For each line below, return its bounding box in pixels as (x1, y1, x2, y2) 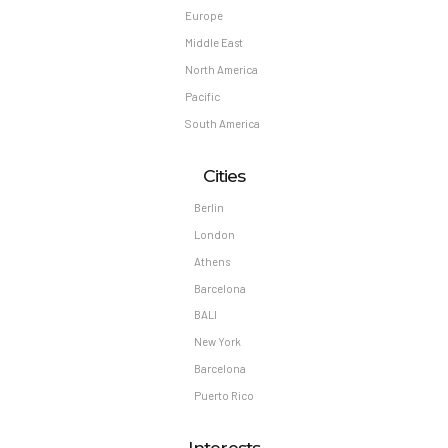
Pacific (184, 89, 220, 103)
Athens (194, 254, 230, 268)
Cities (202, 164, 246, 186)
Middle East (184, 35, 243, 49)
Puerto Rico (194, 389, 254, 403)
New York (194, 335, 241, 349)
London (194, 227, 235, 241)
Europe (184, 9, 223, 23)
